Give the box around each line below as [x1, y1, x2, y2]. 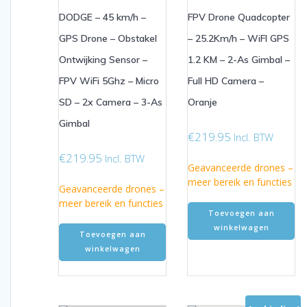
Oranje [188, 96, 217, 109]
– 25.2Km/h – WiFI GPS [188, 32, 289, 45]
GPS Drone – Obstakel [59, 32, 157, 45]
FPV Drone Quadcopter [188, 11, 290, 24]
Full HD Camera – [188, 75, 264, 88]
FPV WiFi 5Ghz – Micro [59, 75, 159, 88]
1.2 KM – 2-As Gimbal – [188, 53, 290, 66]
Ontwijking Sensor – [59, 53, 147, 66]
